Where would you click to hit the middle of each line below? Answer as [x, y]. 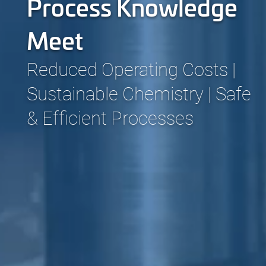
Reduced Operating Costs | [131, 68]
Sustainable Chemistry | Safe [139, 93]
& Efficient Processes [110, 117]
